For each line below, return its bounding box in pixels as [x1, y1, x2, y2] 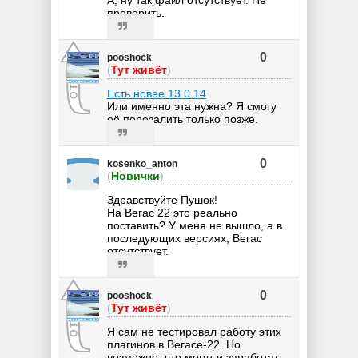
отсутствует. [107, 244, 169, 257]
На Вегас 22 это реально [107, 205, 237, 219]
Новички [111, 169, 160, 182]
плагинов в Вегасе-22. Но [107, 337, 241, 351]
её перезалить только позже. [107, 112, 258, 125]
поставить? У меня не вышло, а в [107, 218, 282, 232]
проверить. [107, 6, 165, 19]
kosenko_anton [107, 157, 177, 169]
